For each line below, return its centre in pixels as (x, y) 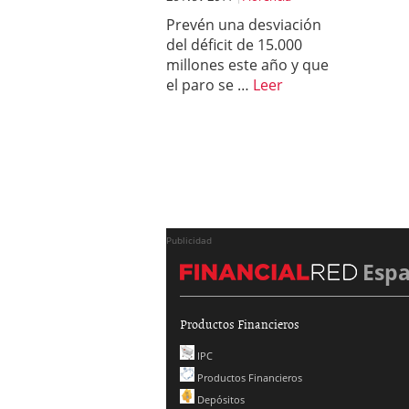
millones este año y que (247, 65)
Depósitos (220, 399)
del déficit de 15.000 (234, 45)
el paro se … (210, 85)
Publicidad (189, 240)
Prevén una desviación (244, 25)
